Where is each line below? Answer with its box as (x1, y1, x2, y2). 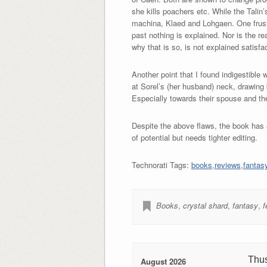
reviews (214, 159, 241, 170)
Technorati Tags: (131, 159, 191, 170)
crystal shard (182, 199, 228, 211)
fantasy (232, 199, 258, 211)
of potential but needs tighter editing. (131, 131, 257, 143)
